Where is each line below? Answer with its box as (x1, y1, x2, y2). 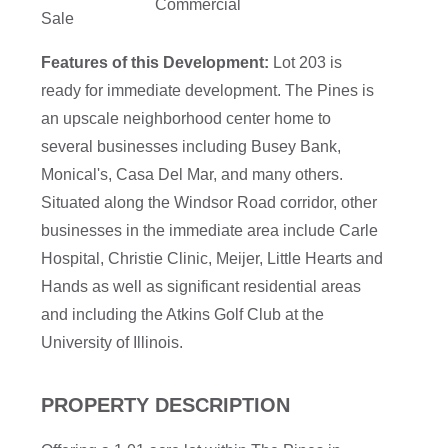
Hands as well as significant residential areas (41, 277, 362, 295)
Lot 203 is (269, 53, 343, 71)
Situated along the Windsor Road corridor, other (41, 193, 378, 211)
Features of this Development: (41, 53, 270, 71)
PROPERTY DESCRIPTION (41, 393, 291, 416)
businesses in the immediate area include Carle (41, 221, 379, 239)
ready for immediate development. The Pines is (41, 81, 375, 99)
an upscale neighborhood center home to (41, 109, 332, 127)
